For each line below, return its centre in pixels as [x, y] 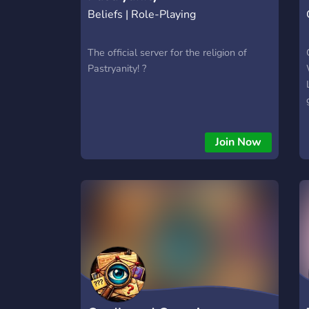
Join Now [238, 142]
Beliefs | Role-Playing [142, 14]
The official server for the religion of [167, 52]
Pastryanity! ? [117, 68]
